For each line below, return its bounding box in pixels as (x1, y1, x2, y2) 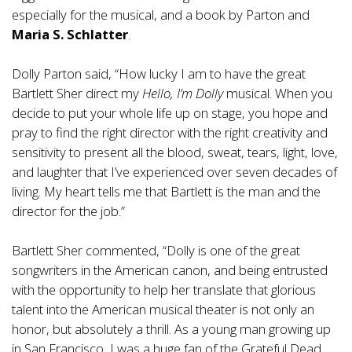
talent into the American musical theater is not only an (12, 300, 314, 319)
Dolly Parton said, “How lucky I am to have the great (12, 64, 306, 83)
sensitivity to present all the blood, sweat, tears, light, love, (12, 143, 338, 162)
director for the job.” (12, 202, 125, 221)
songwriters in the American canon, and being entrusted (12, 261, 328, 280)
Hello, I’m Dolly (142, 84, 223, 103)
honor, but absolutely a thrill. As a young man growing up (12, 320, 331, 339)
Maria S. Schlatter (12, 25, 128, 44)
